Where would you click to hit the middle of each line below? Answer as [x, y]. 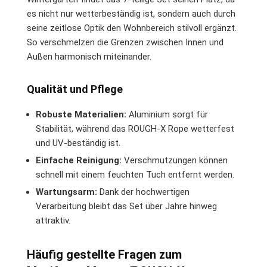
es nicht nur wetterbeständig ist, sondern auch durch [131, 13]
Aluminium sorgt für [167, 114]
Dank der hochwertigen [143, 192]
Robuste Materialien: [81, 114]
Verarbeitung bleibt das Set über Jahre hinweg [126, 206]
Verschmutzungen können [175, 160]
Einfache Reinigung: [79, 160]
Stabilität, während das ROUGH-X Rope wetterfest [135, 128]
